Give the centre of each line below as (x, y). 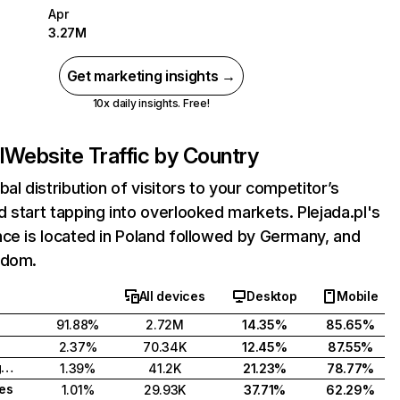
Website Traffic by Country (131, 156)
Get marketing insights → (151, 76)
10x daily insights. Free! (151, 103)
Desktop (272, 296)
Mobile (358, 296)
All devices (172, 296)
